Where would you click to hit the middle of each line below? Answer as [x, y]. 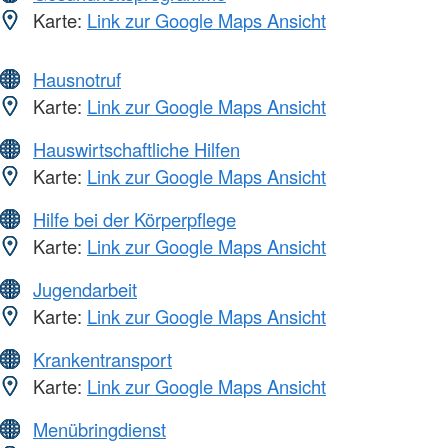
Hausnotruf [77, 79]
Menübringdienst [99, 429]
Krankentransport [102, 359]
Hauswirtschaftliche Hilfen [136, 149]
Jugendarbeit [85, 289]
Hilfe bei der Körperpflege [134, 219]
